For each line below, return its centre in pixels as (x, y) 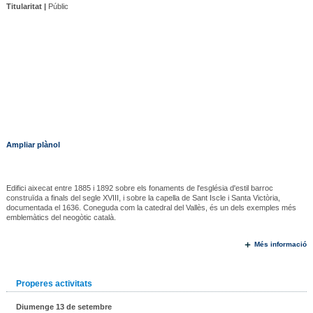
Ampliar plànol (33, 145)
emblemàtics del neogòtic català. (61, 218)
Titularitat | (26, 7)
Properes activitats (54, 284)
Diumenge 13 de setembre (64, 307)
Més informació (281, 245)
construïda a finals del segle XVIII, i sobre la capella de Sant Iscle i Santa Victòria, (143, 198)
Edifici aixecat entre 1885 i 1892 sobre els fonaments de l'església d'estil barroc (139, 188)
